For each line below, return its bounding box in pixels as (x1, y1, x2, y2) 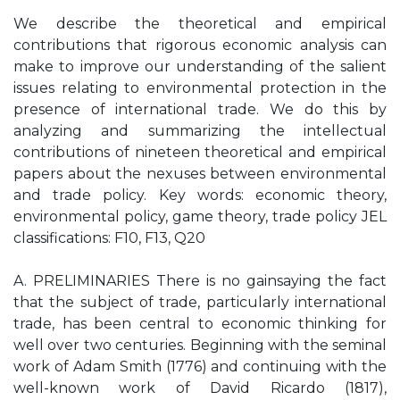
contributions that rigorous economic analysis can (13, 37, 387, 54)
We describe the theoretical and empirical (13, 15, 387, 32)
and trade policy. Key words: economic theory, (13, 187, 387, 204)
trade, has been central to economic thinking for (13, 315, 387, 332)
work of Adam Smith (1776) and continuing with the (13, 358, 387, 375)
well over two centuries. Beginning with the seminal (13, 337, 387, 354)
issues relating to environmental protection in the (13, 79, 387, 96)
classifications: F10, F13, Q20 (13, 229, 205, 246)
